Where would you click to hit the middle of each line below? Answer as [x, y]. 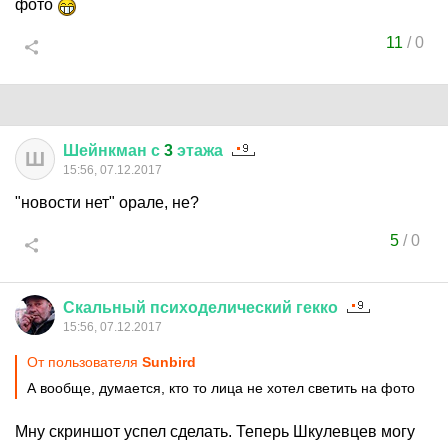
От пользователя [84, 362]
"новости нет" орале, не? [107, 202]
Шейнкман [105, 150]
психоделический [221, 307]
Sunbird [169, 362]
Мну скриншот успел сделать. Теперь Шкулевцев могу [215, 431]
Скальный [104, 307]
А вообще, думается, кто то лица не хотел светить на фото [221, 388]
